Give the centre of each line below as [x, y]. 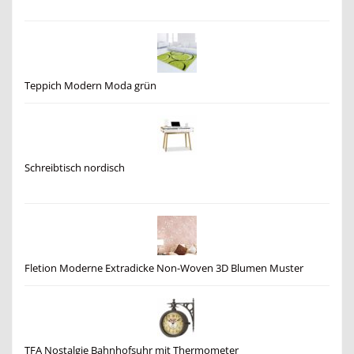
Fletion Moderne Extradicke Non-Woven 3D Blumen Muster [164, 268]
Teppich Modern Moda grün [90, 85]
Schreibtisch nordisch [75, 168]
